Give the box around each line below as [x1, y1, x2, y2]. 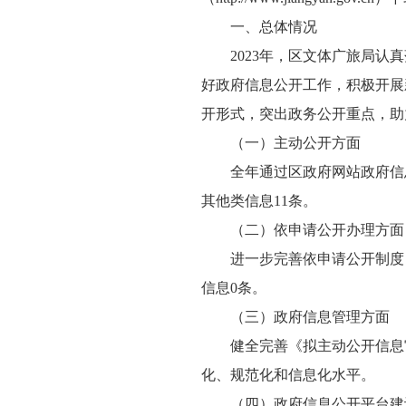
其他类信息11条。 [201, 193, 317, 208]
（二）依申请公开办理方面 [230, 222, 404, 237]
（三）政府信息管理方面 [230, 309, 390, 324]
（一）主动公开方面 [230, 135, 361, 150]
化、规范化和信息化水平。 [201, 367, 375, 382]
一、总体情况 [230, 19, 317, 34]
